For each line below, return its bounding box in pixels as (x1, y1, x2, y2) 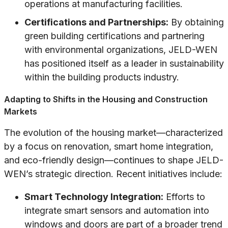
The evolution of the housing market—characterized (4, 127, 223, 138)
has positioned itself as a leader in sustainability (24, 58, 224, 69)
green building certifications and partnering (24, 31, 205, 42)
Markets (4, 106, 37, 117)
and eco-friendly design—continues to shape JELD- (4, 155, 223, 166)
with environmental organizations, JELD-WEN (24, 44, 217, 55)
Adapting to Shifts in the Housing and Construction (4, 94, 208, 105)
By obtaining (168, 17, 224, 28)
